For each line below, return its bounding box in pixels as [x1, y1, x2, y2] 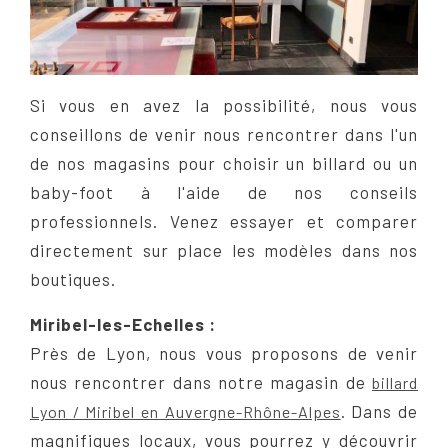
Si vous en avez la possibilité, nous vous [30, 94, 418, 115]
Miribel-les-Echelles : [30, 313, 216, 334]
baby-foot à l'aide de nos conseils [30, 181, 418, 202]
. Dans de [340, 400, 419, 421]
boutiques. [30, 268, 116, 289]
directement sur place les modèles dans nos [30, 239, 418, 260]
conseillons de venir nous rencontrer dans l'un [30, 123, 418, 144]
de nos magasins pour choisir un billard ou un [30, 152, 418, 173]
